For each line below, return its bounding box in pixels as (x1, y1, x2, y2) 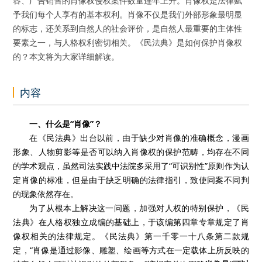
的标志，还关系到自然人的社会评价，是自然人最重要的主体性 (13, 23, 243, 34)
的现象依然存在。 (13, 188, 79, 199)
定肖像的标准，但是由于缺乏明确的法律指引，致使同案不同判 (13, 174, 249, 185)
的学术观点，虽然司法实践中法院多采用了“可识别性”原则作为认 (13, 160, 249, 171)
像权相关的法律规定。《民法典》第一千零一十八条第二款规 (13, 230, 249, 242)
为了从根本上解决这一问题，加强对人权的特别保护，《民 (29, 202, 249, 213)
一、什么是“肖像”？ (29, 118, 102, 129)
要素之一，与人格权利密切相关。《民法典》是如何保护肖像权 (13, 37, 243, 48)
